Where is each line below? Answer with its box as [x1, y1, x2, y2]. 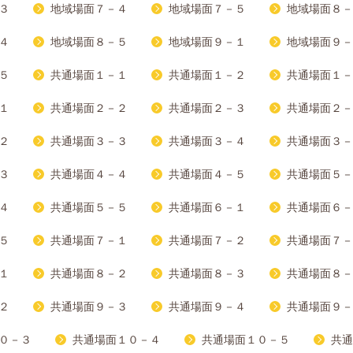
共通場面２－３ [169, 102, 246, 115]
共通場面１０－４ [72, 333, 161, 347]
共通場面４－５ [169, 168, 246, 181]
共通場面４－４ [50, 168, 128, 181]
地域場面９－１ [169, 35, 246, 49]
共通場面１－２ [169, 69, 246, 82]
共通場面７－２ [169, 234, 246, 247]
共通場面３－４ [169, 135, 246, 148]
